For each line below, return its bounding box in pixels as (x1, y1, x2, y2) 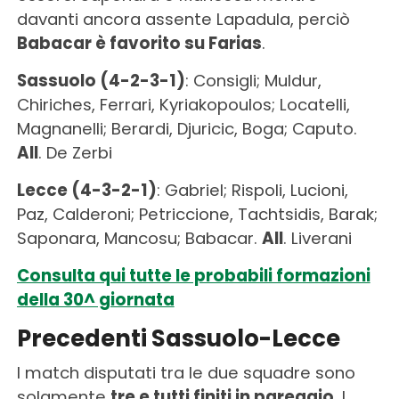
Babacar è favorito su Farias (16, 31, 262, 54)
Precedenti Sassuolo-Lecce (16, 322, 340, 354)
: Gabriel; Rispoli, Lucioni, (156, 178, 348, 201)
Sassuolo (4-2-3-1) (16, 69, 185, 92)
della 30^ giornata (16, 288, 175, 311)
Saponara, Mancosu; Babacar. (16, 226, 262, 249)
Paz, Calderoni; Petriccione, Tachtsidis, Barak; (16, 202, 378, 225)
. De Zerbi (37, 141, 112, 164)
